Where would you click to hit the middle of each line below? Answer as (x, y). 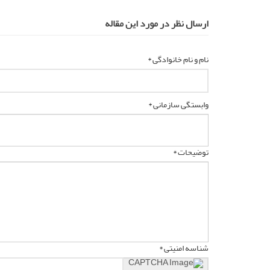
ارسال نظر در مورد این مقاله (157, 23)
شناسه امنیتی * (184, 248)
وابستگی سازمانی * (178, 104)
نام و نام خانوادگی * (178, 59)
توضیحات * (191, 152)
